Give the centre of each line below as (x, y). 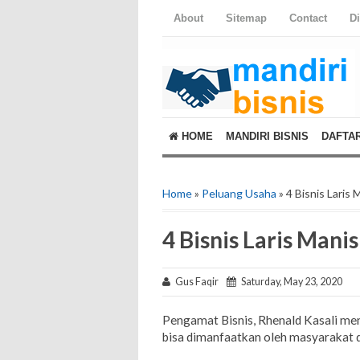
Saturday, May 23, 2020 (289, 282)
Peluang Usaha (239, 193)
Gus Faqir (198, 282)
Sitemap (246, 18)
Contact (308, 18)
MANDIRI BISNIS (267, 136)
